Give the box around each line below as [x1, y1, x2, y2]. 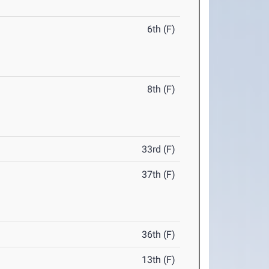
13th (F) [142, 254, 176, 266]
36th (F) [142, 229, 176, 241]
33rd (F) [142, 144, 176, 156]
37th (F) [142, 169, 176, 181]
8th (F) [147, 83, 176, 95]
